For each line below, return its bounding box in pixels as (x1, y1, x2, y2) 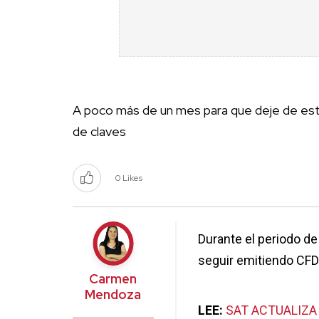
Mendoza (85, 286, 142, 303)
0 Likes (115, 172, 142, 184)
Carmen (89, 271, 137, 288)
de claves (73, 123, 126, 140)
